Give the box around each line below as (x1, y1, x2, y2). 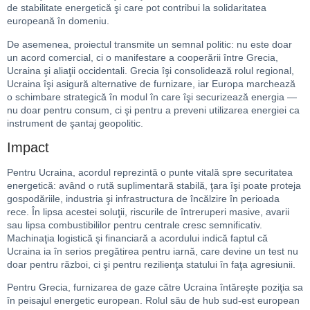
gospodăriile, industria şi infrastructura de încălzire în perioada (7, 192, 280, 204)
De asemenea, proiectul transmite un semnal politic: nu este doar (7, 38, 292, 50)
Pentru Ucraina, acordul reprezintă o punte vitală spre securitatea (7, 166, 293, 178)
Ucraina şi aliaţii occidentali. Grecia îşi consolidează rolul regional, (7, 64, 294, 76)
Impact (7, 139, 49, 155)
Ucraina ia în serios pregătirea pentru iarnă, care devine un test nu (7, 245, 298, 257)
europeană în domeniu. (7, 15, 109, 27)
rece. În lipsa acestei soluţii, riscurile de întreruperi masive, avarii (7, 206, 289, 217)
